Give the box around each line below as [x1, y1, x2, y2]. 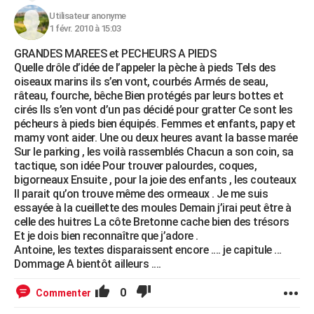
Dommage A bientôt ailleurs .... [14, 257, 161, 271]
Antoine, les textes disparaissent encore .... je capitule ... [14, 243, 282, 257]
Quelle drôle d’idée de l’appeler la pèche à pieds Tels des [14, 61, 275, 74]
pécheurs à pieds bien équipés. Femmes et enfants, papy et [14, 117, 296, 130]
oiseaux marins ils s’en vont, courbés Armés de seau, [14, 75, 268, 88]
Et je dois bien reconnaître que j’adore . [14, 229, 198, 243]
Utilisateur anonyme [49, 11, 126, 21]
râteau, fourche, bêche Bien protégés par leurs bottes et [14, 89, 283, 102]
